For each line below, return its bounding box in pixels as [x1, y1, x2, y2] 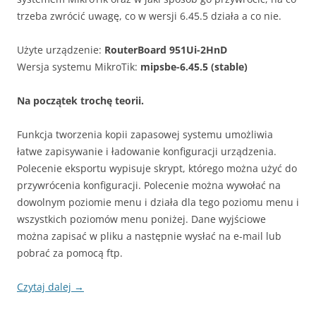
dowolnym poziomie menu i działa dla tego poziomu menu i [17, 195, 299, 209]
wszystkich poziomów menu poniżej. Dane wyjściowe [17, 212, 266, 226]
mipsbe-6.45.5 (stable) [140, 60, 248, 74]
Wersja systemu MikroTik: [17, 60, 140, 74]
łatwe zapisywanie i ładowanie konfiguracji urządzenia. [17, 145, 276, 159]
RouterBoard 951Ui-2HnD [104, 43, 227, 57]
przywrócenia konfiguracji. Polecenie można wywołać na [17, 178, 281, 193]
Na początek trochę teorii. [17, 94, 144, 108]
